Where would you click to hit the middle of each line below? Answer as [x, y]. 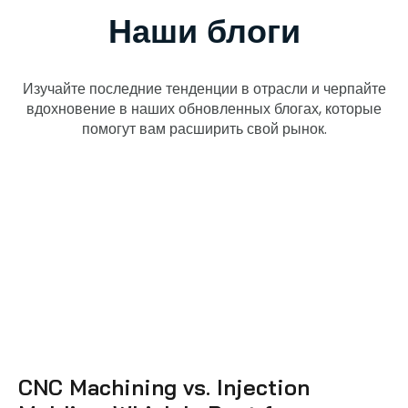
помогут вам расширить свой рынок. [204, 128]
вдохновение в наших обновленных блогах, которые [204, 108]
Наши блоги [204, 30]
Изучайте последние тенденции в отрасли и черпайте [204, 88]
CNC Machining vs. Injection [164, 388]
